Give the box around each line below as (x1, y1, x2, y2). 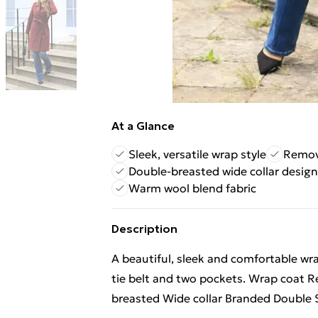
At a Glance (111, 119, 175, 133)
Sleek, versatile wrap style (128, 147, 266, 161)
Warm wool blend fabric (128, 181, 256, 195)
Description (111, 221, 177, 236)
